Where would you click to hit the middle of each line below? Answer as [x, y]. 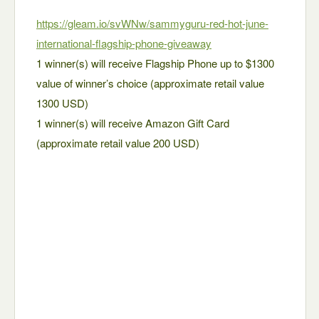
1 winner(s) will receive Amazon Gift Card [133, 123]
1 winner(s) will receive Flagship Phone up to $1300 [155, 63]
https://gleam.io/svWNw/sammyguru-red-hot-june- [152, 23]
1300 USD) [62, 103]
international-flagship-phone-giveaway [124, 43]
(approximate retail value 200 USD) [118, 143]
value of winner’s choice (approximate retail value [150, 83]
